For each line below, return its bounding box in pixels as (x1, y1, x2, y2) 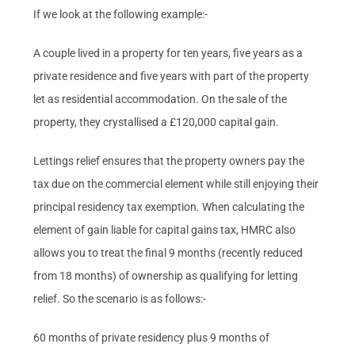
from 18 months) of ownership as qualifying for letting (33, 269, 299, 282)
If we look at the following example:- (33, 7, 208, 21)
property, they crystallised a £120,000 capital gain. (33, 115, 280, 128)
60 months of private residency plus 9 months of (33, 330, 270, 344)
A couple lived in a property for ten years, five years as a (33, 46, 303, 59)
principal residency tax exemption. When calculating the (33, 200, 305, 213)
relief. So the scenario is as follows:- (33, 292, 207, 305)
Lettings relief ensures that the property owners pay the (33, 154, 305, 167)
